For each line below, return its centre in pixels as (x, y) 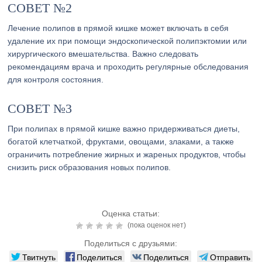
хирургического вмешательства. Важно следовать (103, 54)
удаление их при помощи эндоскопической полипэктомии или (127, 41)
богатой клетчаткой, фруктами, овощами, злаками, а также (121, 142)
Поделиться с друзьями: (131, 243)
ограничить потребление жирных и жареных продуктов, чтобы (127, 154)
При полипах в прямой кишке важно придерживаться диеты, (124, 129)
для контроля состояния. (56, 80)
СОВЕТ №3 (40, 108)
